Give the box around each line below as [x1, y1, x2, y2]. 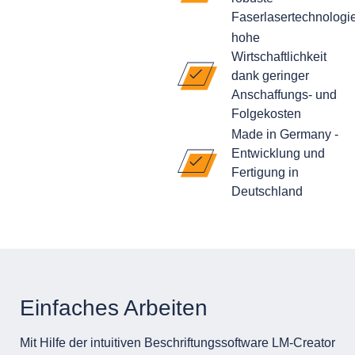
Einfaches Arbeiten [20, 296, 208, 321]
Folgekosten [231, 107, 301, 121]
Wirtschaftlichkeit [231, 50, 326, 64]
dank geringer [231, 69, 309, 83]
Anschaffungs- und [231, 88, 337, 102]
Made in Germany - [231, 128, 338, 142]
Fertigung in [231, 166, 299, 180]
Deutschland [231, 185, 303, 199]
